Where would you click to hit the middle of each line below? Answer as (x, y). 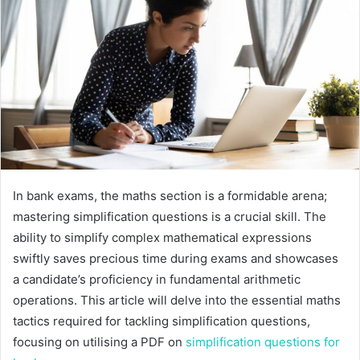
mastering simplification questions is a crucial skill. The (170, 216)
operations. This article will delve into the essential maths (177, 300)
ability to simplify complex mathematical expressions (162, 237)
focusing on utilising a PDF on (99, 342)
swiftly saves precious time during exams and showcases (176, 258)
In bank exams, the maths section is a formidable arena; (170, 195)
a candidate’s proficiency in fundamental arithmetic (157, 279)
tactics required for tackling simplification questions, (162, 321)
